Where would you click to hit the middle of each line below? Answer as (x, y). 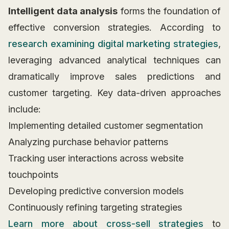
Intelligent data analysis (63, 11)
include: (25, 109)
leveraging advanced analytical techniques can (114, 60)
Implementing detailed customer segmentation (106, 126)
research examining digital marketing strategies (113, 44)
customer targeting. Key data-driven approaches (114, 93)
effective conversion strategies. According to (114, 28)
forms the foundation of (169, 11)
